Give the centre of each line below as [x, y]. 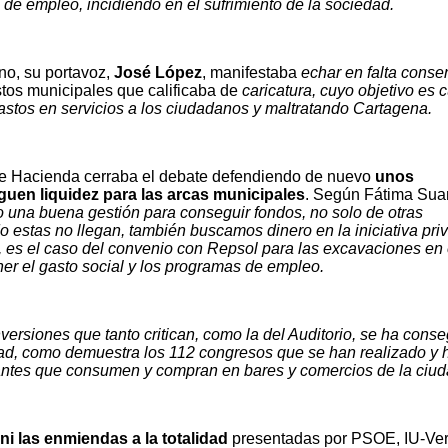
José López [157, 73]
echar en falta [350, 73]
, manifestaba [251, 73]
